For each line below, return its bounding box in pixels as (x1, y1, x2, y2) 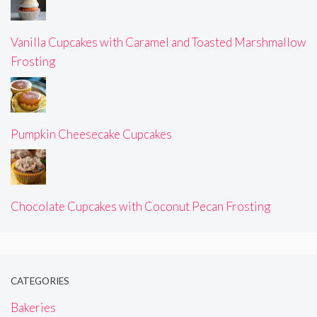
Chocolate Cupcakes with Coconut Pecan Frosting (11, 199, 270, 214)
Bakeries (11, 299, 56, 315)
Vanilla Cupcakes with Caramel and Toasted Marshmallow (11, 35, 306, 50)
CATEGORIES (11, 275, 69, 287)
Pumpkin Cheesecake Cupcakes (11, 126, 172, 142)
